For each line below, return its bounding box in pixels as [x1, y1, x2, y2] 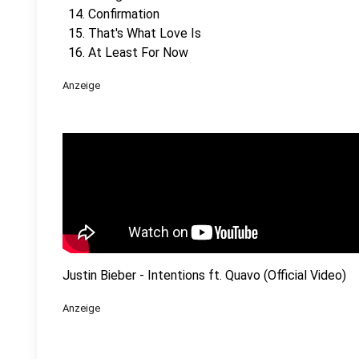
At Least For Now [88, 45, 188, 60]
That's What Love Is [88, 26, 201, 41]
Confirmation [88, 6, 159, 22]
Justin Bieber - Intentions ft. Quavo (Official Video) [63, 268, 346, 283]
